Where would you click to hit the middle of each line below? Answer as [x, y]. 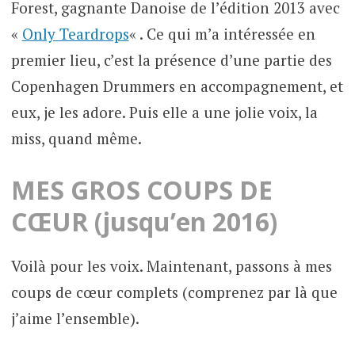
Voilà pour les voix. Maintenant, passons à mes [171, 265]
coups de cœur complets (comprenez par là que [174, 292]
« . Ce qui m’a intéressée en [222, 34]
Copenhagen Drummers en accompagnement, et [177, 86]
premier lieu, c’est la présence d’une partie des [171, 60]
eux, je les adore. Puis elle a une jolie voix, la [164, 113]
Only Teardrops [75, 34]
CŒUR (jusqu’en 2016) [144, 221]
